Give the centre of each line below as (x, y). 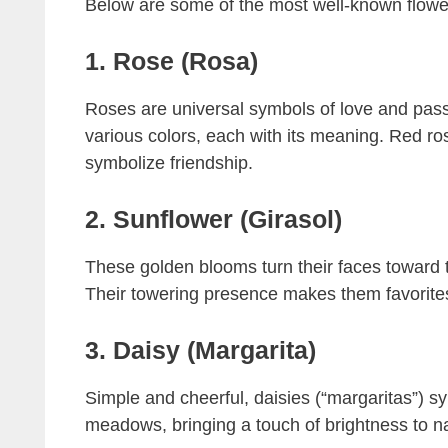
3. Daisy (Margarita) (200, 350)
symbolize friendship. (168, 163)
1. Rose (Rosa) (171, 61)
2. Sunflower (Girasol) (213, 219)
